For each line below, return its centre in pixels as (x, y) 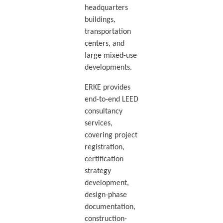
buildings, (100, 20)
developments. (108, 68)
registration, (104, 148)
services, (98, 124)
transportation (108, 32)
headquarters (106, 8)
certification (104, 160)
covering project (111, 136)
